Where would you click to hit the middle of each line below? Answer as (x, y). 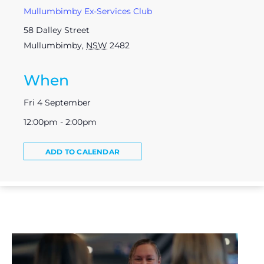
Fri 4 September (57, 102)
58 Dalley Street (57, 30)
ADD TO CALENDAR (82, 151)
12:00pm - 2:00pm (60, 122)
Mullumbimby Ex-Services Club (88, 11)
